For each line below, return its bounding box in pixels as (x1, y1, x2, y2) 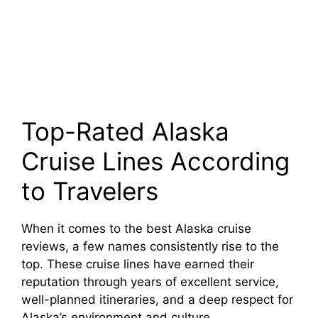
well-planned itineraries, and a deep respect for (21, 292, 293, 307)
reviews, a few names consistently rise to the (21, 238, 279, 253)
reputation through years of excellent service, (21, 274, 279, 289)
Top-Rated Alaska (21, 116, 229, 146)
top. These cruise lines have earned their (21, 256, 254, 271)
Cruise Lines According (21, 146, 290, 176)
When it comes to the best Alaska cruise (21, 221, 251, 236)
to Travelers (21, 175, 158, 206)
